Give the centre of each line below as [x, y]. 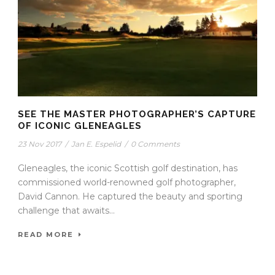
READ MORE [46, 234]
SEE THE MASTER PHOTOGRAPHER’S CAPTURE [137, 114]
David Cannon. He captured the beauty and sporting [130, 196]
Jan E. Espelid [96, 144]
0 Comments [155, 144]
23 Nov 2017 [40, 144]
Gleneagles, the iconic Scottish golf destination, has [128, 168]
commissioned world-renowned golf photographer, [127, 182]
